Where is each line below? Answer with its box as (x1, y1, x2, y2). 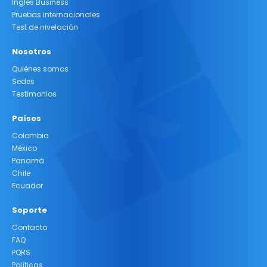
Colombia (12, 131, 49, 141)
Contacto (12, 222, 47, 233)
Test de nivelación (12, 22, 78, 33)
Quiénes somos (12, 64, 69, 74)
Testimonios (12, 89, 57, 100)
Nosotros (12, 46, 51, 58)
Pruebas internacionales (12, 10, 100, 20)
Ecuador (12, 181, 43, 191)
